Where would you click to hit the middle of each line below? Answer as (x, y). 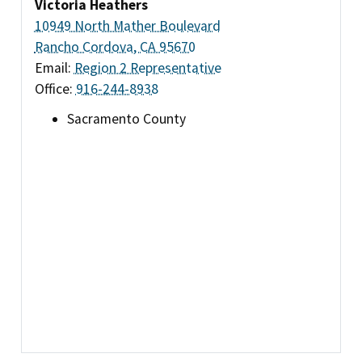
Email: (54, 67)
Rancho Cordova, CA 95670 (115, 46)
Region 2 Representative (147, 67)
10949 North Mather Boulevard (127, 25)
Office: (55, 88)
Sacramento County (126, 119)
